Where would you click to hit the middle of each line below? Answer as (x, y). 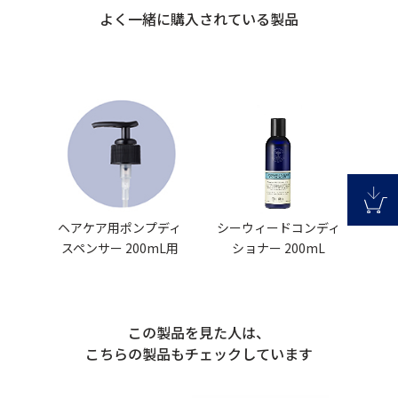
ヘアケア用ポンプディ (120, 228)
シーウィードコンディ (278, 228)
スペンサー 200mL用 (119, 248)
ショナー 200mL (278, 248)
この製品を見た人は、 (199, 333)
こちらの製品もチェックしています (199, 354)
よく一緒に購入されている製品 (199, 19)
